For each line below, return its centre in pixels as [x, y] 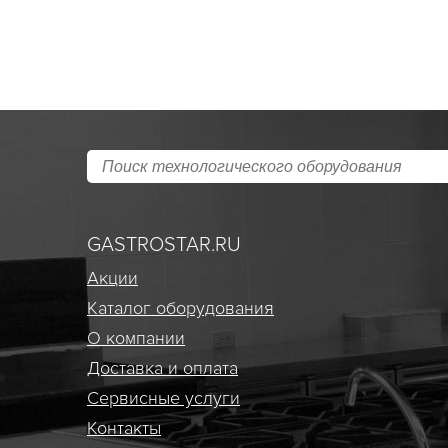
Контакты [124, 428]
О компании [136, 338]
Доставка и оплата [162, 368]
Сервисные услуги [163, 398]
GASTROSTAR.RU [164, 245]
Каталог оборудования [180, 308]
